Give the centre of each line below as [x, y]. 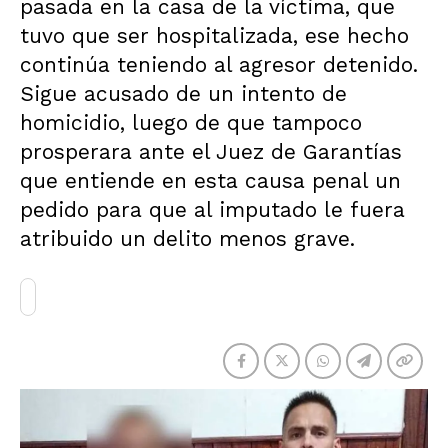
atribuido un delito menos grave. [187, 238]
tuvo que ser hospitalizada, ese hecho [214, 35]
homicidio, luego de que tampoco [191, 122]
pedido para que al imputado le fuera [212, 209]
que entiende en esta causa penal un [210, 180]
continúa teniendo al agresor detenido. [219, 64]
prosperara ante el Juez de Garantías [211, 151]
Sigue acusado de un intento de [183, 93]
